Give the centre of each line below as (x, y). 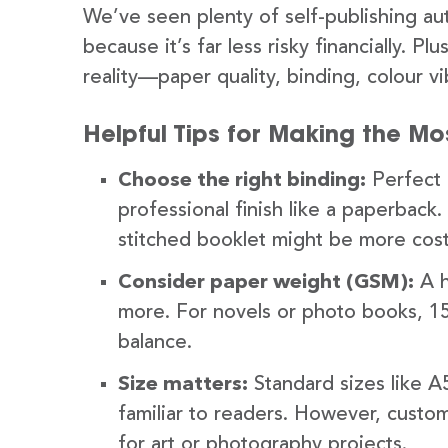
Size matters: (183, 384)
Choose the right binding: (242, 180)
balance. (155, 342)
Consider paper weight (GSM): (266, 282)
